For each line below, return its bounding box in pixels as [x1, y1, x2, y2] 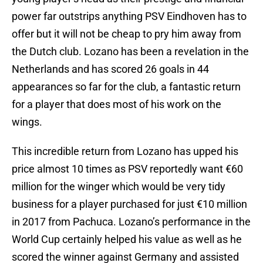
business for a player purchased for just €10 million [12, 198, 247, 211]
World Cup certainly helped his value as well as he [12, 233, 242, 246]
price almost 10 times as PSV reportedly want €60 [12, 163, 243, 176]
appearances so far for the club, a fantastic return [12, 80, 241, 93]
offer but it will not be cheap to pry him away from [12, 28, 241, 41]
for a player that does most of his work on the [12, 98, 221, 111]
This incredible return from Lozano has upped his [12, 145, 238, 158]
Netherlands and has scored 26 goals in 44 [12, 63, 209, 76]
